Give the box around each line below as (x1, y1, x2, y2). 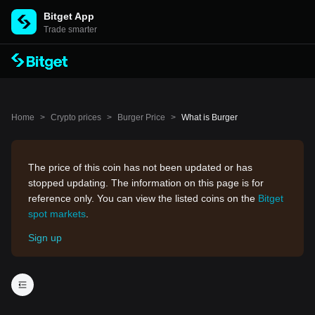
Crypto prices (51, 112, 101, 122)
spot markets (28, 208, 86, 219)
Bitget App (44, 11, 94, 22)
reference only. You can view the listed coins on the (28, 193, 258, 204)
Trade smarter (44, 25, 97, 34)
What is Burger (181, 112, 238, 122)
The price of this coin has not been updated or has (28, 162, 252, 173)
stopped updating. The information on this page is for (28, 177, 264, 188)
